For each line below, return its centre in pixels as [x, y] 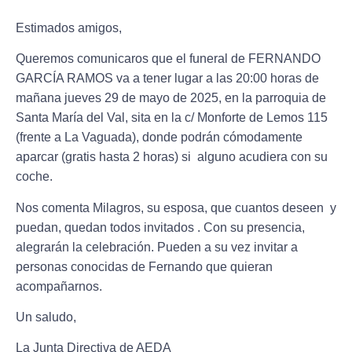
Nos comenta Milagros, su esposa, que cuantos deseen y [176, 207]
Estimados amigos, [69, 27]
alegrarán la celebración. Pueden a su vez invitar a [157, 247]
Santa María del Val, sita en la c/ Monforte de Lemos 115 [172, 118]
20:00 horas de [277, 79]
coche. [34, 177]
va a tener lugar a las [174, 79]
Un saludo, [46, 317]
